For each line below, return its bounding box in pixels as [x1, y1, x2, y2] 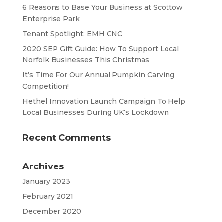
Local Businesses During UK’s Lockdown [22, 108, 169, 117]
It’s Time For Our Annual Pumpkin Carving [22, 70, 174, 79]
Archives [22, 161, 64, 172]
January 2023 [22, 177, 70, 186]
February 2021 [22, 192, 73, 201]
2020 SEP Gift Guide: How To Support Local [22, 44, 179, 53]
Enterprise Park [22, 14, 80, 23]
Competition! [22, 82, 69, 91]
